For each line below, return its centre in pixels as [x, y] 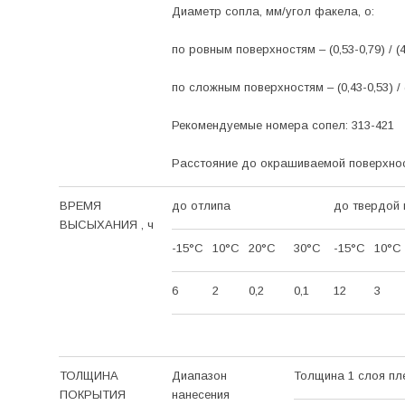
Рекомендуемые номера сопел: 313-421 [283, 125]
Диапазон [199, 375]
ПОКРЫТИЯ [92, 394]
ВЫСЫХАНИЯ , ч [106, 224]
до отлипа [201, 205]
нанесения [200, 394]
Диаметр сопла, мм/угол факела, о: [273, 11]
